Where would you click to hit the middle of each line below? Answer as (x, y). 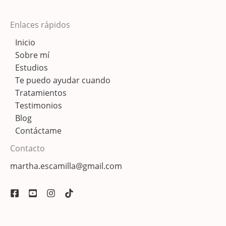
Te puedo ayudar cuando (63, 80)
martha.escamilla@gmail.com (66, 166)
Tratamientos (41, 93)
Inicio (25, 43)
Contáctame (38, 131)
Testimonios (39, 106)
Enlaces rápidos (40, 25)
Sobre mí (32, 55)
